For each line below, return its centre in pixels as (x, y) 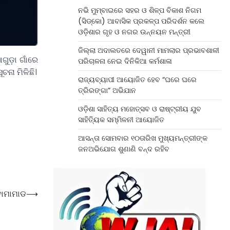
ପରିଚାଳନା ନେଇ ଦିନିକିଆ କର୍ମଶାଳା (125, 61)
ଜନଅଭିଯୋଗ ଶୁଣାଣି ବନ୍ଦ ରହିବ (123, 149)
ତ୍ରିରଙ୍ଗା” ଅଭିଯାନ (107, 90)
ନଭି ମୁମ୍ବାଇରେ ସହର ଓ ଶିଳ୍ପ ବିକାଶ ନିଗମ (139, 10)
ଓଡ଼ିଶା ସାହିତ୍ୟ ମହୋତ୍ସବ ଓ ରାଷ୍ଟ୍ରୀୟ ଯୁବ (139, 109)
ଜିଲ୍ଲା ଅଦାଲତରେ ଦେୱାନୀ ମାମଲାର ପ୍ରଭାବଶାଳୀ (148, 50)
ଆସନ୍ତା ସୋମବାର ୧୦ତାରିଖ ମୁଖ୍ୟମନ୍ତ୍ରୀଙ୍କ (142, 138)
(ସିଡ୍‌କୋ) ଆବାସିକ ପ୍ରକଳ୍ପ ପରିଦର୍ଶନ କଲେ (141, 21)
